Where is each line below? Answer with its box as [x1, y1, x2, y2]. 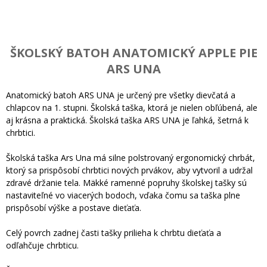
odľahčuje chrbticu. [6, 239, 79, 251]
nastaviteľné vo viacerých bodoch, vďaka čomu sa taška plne [6, 189, 240, 201]
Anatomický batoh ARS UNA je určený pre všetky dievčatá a [6, 89, 235, 101]
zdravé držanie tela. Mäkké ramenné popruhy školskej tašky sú [6, 176, 247, 188]
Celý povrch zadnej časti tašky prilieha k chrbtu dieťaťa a [6, 226, 221, 238]
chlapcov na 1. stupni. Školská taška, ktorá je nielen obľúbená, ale [6, 101, 257, 113]
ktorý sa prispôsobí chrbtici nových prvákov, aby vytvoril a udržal [6, 164, 253, 176]
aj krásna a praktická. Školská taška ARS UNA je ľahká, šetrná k [6, 114, 249, 126]
